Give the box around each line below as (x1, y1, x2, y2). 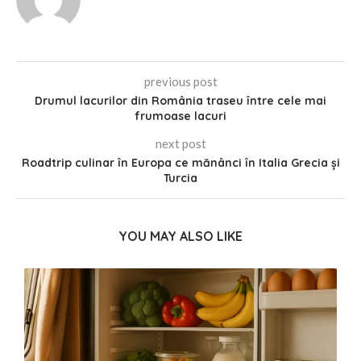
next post (155, 136, 206, 151)
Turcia (164, 171, 197, 185)
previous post (143, 74, 218, 89)
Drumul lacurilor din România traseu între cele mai (35, 93, 326, 108)
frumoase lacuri (135, 109, 226, 123)
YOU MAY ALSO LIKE (118, 228, 243, 244)
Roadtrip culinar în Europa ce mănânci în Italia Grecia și (21, 156, 340, 170)
